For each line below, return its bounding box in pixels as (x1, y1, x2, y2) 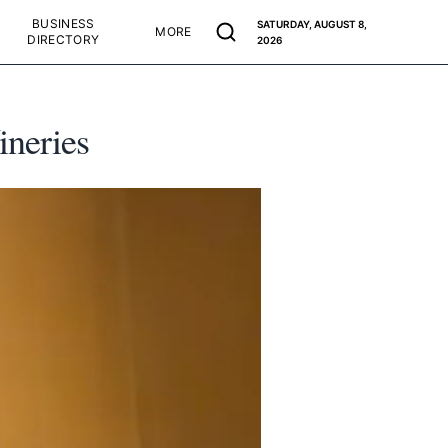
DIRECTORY (27, 32, 100, 47)
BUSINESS (31, 16, 95, 31)
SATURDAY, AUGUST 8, (256, 18, 367, 30)
